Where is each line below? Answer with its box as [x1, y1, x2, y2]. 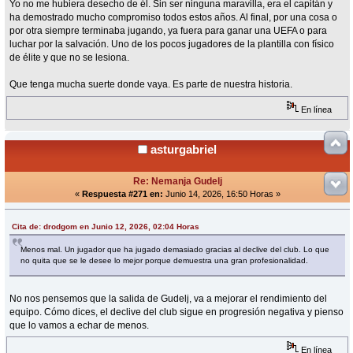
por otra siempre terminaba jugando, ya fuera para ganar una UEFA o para [9, 25, 328, 37]
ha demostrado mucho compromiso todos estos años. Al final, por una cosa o [9, 12, 338, 24]
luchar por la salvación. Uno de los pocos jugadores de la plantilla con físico [9, 39, 335, 50]
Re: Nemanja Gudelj [132, 175, 222, 187]
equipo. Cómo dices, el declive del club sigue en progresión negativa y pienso [9, 306, 344, 318]
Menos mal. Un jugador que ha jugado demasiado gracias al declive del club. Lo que [20, 244, 330, 254]
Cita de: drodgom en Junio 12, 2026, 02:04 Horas [12, 221, 200, 231]
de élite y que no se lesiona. [9, 52, 130, 64]
